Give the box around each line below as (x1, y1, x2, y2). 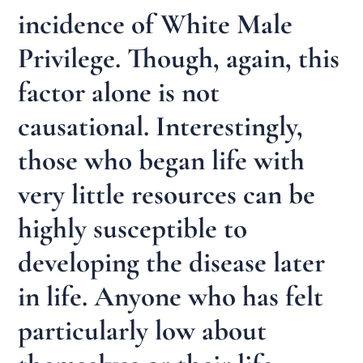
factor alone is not (18, 75, 220, 110)
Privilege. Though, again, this (18, 41, 340, 76)
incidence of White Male (18, 7, 293, 42)
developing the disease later (18, 246, 326, 280)
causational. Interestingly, (18, 109, 304, 144)
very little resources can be (18, 177, 316, 212)
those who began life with (18, 143, 305, 178)
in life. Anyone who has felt (18, 280, 324, 314)
